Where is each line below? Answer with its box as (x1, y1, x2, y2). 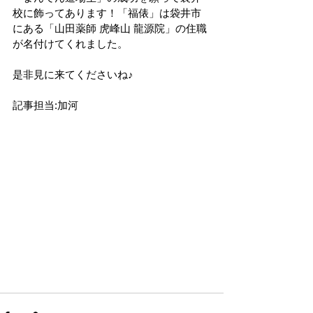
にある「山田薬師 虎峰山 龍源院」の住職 (13, 22, 207, 34)
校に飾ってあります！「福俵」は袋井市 (13, 7, 201, 19)
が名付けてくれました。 (13, 38, 128, 50)
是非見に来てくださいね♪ (13, 68, 133, 80)
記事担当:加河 (13, 99, 78, 111)
